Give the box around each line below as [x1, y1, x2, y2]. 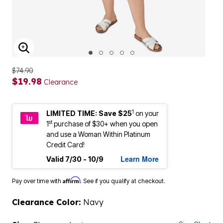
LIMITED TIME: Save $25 [46, 109, 132, 117]
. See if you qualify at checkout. [80, 177, 165, 185]
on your [135, 109, 159, 117]
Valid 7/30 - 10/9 [46, 155, 104, 163]
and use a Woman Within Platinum [46, 130, 150, 138]
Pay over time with [12, 177, 63, 185]
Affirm [63, 176, 80, 184]
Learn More [120, 154, 159, 164]
